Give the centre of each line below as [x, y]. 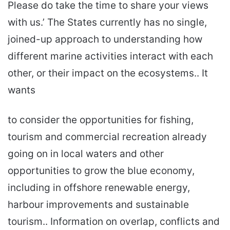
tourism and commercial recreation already [107, 137]
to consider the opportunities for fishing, [101, 120]
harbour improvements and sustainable [98, 205]
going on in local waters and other [86, 154]
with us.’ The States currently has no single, [107, 23]
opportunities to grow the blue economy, [101, 171]
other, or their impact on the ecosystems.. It [108, 73]
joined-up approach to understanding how [105, 40]
